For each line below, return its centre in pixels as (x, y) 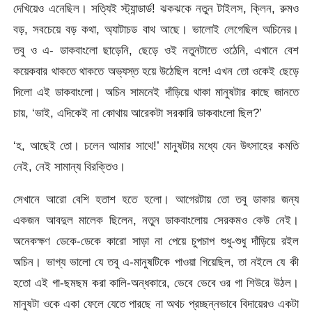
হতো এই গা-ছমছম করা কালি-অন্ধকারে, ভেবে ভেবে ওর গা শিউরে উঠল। (156, 283)
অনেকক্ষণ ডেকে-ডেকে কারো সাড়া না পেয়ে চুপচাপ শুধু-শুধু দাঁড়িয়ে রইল (156, 241)
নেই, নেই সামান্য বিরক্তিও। (70, 166)
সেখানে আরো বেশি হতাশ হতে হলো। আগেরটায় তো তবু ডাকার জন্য (156, 200)
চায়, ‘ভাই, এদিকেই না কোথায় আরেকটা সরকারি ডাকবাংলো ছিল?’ (138, 112)
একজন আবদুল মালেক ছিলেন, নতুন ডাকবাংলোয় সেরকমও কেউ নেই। (156, 220)
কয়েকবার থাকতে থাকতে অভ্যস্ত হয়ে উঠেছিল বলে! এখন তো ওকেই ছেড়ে (156, 71)
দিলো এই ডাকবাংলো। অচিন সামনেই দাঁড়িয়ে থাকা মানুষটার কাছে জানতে (156, 92)
